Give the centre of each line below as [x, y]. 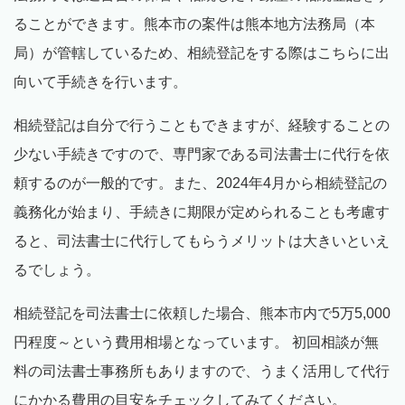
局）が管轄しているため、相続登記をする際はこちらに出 [202, 53]
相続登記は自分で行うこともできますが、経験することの [202, 126]
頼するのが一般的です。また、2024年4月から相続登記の [200, 184]
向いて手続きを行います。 [100, 82]
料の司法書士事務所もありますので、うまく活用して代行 [202, 372]
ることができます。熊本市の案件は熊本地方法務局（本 [194, 24]
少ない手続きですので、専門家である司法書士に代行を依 [202, 155]
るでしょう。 [57, 270]
